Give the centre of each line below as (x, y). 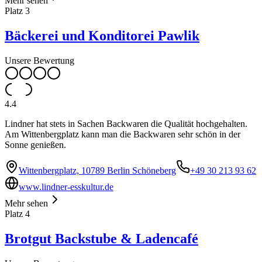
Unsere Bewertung (39, 61)
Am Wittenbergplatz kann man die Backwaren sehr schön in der (123, 135)
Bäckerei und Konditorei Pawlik (102, 36)
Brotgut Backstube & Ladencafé (101, 239)
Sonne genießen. (35, 145)
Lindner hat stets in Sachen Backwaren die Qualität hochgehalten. (126, 124)
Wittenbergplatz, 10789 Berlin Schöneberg (97, 171)
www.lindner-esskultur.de (66, 187)
